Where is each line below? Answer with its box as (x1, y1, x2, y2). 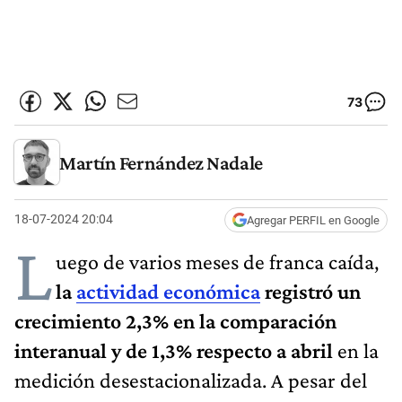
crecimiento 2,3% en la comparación (14, 308, 336, 333)
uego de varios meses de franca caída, (56, 249, 379, 274)
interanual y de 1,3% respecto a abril (14, 337, 333, 363)
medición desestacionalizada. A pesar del (14, 367, 367, 392)
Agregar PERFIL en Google (247, 213, 380, 227)
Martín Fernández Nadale (59, 151, 263, 174)
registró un (260, 278, 361, 303)
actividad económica (76, 278, 260, 303)
